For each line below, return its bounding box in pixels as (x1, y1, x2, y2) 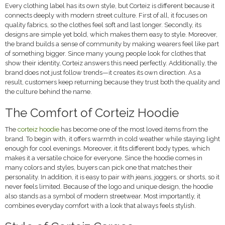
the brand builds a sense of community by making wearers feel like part (5, 40, 219, 48)
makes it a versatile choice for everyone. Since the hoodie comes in (5, 154, 202, 162)
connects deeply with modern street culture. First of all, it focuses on (5, 12, 207, 19)
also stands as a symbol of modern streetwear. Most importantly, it (5, 192, 200, 200)
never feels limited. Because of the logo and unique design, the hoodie (5, 183, 213, 190)
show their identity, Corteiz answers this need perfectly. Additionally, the (5, 59, 217, 67)
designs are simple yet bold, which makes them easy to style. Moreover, (5, 31, 217, 38)
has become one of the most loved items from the (59, 126, 208, 133)
